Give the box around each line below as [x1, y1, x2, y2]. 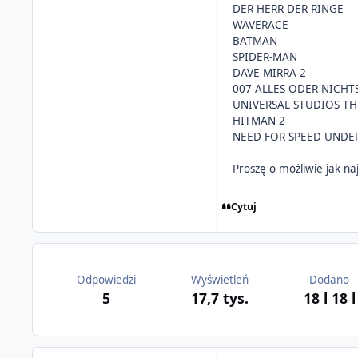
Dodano [309, 272, 350, 287]
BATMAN [233, 34, 278, 48]
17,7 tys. [190, 288, 249, 308]
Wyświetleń [190, 272, 249, 287]
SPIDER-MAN [233, 50, 298, 64]
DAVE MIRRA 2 [233, 66, 307, 80]
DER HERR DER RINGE [233, 2, 344, 16]
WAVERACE [233, 18, 289, 32]
